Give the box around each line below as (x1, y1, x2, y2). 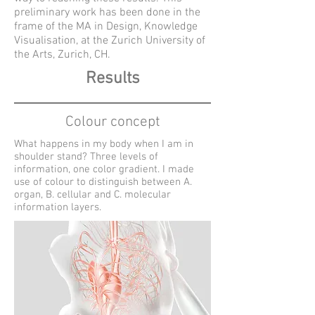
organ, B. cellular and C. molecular (14, 188, 171, 201)
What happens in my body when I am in (14, 138, 193, 150)
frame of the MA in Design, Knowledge (14, 20, 198, 34)
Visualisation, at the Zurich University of (14, 34, 205, 48)
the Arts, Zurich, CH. (14, 48, 110, 62)
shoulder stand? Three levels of (14, 150, 158, 163)
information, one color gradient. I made (14, 163, 194, 176)
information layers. (14, 201, 101, 214)
